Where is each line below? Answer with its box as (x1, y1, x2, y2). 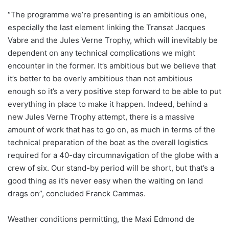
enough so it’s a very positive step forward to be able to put (8, 86, 221, 97)
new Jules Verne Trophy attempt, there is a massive (8, 112, 195, 122)
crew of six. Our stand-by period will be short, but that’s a (8, 163, 214, 173)
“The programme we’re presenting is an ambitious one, (8, 10, 207, 20)
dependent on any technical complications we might (8, 48, 195, 58)
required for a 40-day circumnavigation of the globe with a (8, 150, 218, 161)
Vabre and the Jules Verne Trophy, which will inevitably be (8, 35, 218, 45)
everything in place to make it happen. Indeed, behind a (8, 99, 208, 109)
